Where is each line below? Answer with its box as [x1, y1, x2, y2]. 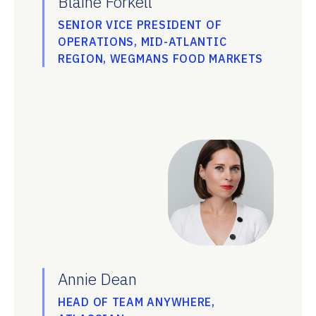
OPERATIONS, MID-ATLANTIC [58, 34, 227, 49]
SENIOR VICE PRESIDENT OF [58, 17, 222, 32]
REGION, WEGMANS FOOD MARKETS [58, 51, 264, 66]
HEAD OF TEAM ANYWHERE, [58, 294, 215, 309]
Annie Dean [58, 267, 137, 289]
